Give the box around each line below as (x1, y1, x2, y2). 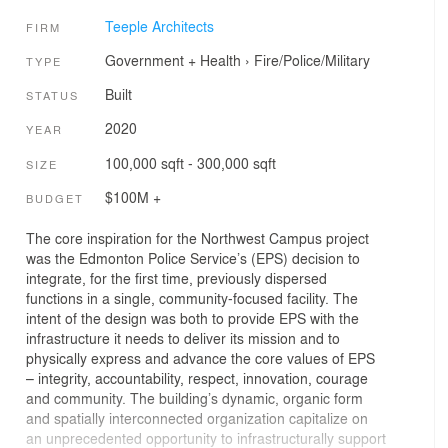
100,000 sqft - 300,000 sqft (104, 152, 276, 173)
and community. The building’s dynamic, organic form (26, 387, 363, 408)
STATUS (26, 87, 79, 104)
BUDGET (26, 190, 84, 207)
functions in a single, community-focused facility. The (26, 287, 358, 308)
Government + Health (104, 49, 241, 70)
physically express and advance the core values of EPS (26, 347, 375, 368)
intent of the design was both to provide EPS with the (26, 307, 359, 328)
